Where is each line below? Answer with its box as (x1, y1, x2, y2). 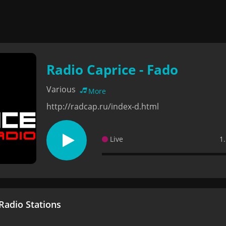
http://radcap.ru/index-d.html (46, 101, 159, 112)
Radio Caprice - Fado (46, 61, 178, 79)
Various (46, 84, 78, 95)
